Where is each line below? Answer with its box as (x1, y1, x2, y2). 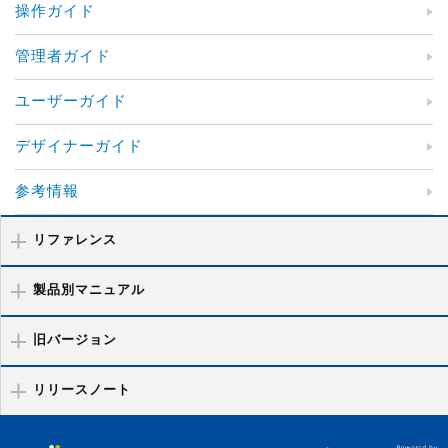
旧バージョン (33, 334, 118, 348)
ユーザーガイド (15, 94, 128, 110)
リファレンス (33, 234, 118, 248)
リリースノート (33, 384, 132, 398)
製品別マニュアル (33, 284, 146, 298)
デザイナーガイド (15, 139, 144, 155)
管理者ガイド (15, 49, 112, 65)
